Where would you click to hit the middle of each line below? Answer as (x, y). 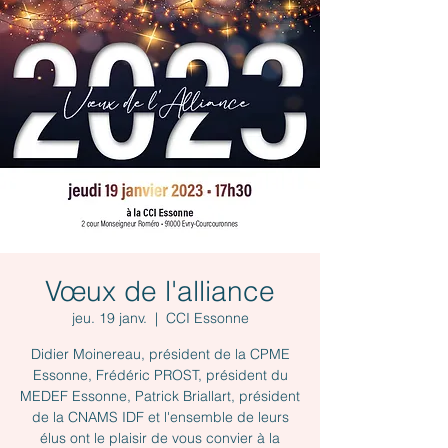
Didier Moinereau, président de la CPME (160, 354)
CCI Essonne (207, 318)
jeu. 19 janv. (109, 318)
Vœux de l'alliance (160, 291)
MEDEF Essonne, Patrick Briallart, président (160, 396)
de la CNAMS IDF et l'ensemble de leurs (160, 417)
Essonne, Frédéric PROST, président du (160, 375)
